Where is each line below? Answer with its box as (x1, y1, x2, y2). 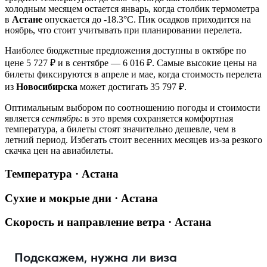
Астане (12, 14, 42, 25)
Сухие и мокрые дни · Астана (5, 191, 158, 204)
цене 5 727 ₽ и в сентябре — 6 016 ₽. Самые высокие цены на (5, 58, 257, 69)
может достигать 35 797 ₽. (77, 82, 187, 92)
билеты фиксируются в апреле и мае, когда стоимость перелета (5, 69, 262, 80)
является (5, 113, 42, 124)
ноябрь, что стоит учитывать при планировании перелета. (5, 25, 242, 36)
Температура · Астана (5, 167, 119, 180)
